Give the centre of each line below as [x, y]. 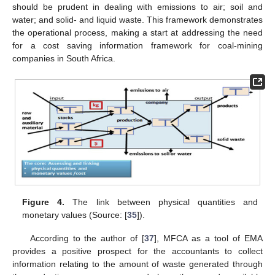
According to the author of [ [87, 238]
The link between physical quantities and [161, 202]
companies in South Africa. [64, 59]
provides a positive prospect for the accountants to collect [137, 251]
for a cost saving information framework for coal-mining [137, 46]
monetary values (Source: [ [75, 215]
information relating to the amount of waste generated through [137, 264]
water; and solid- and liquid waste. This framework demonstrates [137, 20]
